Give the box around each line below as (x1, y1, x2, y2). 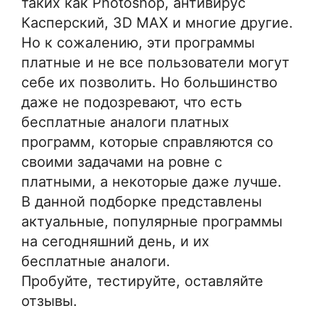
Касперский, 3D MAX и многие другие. (21, 13, 293, 31)
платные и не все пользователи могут (21, 53, 290, 71)
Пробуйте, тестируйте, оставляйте (21, 272, 263, 290)
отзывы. (21, 292, 77, 309)
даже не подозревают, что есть (21, 93, 242, 111)
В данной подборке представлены (21, 192, 262, 210)
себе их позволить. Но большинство (21, 73, 278, 91)
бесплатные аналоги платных (21, 113, 229, 131)
